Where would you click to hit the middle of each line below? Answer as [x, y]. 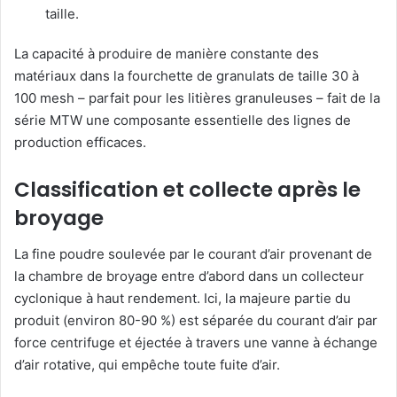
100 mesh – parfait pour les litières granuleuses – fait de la [197, 98]
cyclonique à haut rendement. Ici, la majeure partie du [183, 298]
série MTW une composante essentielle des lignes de [183, 121]
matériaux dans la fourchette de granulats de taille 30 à [187, 76]
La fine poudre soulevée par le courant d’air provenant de [193, 253]
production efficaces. [80, 143]
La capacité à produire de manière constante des [167, 54]
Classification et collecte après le [187, 190]
